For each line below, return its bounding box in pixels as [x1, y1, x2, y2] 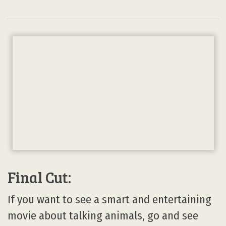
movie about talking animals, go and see [8, 209, 198, 223]
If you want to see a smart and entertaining [8, 193, 211, 207]
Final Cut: [8, 167, 71, 188]
